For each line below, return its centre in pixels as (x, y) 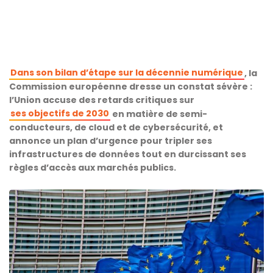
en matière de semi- (159, 114)
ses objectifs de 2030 (60, 113)
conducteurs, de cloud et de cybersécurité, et (116, 127)
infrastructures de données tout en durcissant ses (128, 154)
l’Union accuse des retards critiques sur (102, 100)
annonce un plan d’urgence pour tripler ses (111, 141)
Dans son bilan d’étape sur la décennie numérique (127, 73)
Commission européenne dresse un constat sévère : (131, 87)
